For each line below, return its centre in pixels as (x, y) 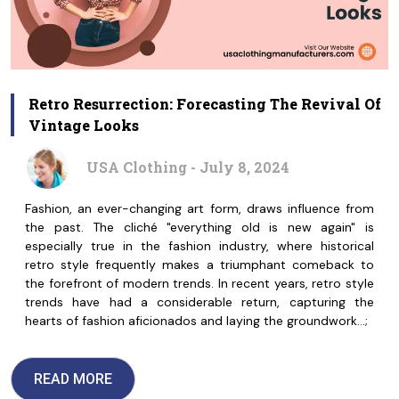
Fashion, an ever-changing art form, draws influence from (199, 208)
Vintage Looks (84, 125)
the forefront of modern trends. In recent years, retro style (199, 283)
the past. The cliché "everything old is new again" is (199, 227)
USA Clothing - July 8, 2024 (188, 167)
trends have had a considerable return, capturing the (199, 301)
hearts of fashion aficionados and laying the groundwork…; (196, 320)
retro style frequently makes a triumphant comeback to (199, 264)
